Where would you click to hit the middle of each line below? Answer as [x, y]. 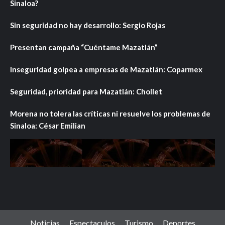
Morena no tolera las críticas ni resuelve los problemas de [110, 113]
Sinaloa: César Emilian [48, 125]
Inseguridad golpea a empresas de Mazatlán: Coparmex [106, 69]
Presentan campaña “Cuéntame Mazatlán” [84, 47]
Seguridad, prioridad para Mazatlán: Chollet [86, 91]
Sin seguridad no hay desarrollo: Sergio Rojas [88, 25]
